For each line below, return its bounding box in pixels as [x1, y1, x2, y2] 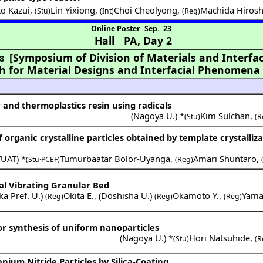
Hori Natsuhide [189, 231, 251, 244]
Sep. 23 [144, 23, 171, 33]
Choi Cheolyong [114, 4, 178, 16]
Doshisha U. [101, 189, 150, 201]
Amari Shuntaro [193, 152, 257, 164]
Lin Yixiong [50, 4, 96, 16]
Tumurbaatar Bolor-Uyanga [60, 152, 171, 164]
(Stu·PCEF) [26, 154, 60, 164]
